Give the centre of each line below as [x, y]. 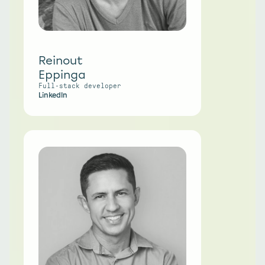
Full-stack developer [82, 86]
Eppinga [62, 75]
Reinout [61, 60]
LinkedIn [53, 95]
